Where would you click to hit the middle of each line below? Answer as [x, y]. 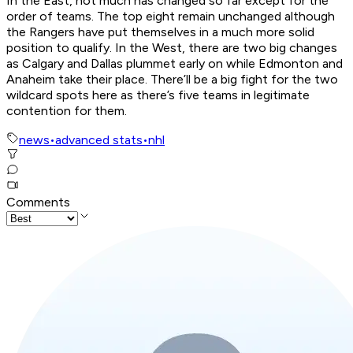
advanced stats [99, 140]
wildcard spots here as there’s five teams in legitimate [158, 95]
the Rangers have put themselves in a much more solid [160, 32]
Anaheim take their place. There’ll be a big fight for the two [172, 80]
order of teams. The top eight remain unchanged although [171, 17]
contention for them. [67, 111]
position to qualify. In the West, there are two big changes [172, 48]
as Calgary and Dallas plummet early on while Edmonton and [175, 64]
